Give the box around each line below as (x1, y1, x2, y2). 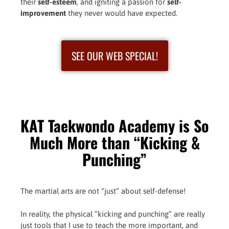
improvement (20, 8, 66, 17)
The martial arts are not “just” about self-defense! (20, 187, 186, 195)
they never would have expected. (66, 8, 177, 17)
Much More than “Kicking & (29, 131, 200, 154)
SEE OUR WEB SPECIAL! (71, 48, 158, 63)
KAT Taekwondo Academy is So (20, 114, 209, 137)
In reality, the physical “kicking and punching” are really (20, 209, 205, 218)
